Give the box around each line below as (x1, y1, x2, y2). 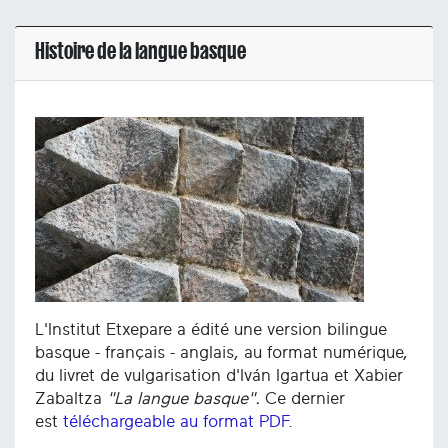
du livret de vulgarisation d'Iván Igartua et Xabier (35, 367, 403, 385)
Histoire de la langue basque (35, 39, 246, 64)
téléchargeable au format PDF (63, 413, 288, 431)
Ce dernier (260, 390, 345, 408)
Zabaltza (35, 390, 107, 408)
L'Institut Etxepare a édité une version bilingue (35, 321, 387, 339)
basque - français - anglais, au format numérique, (35, 344, 408, 362)
